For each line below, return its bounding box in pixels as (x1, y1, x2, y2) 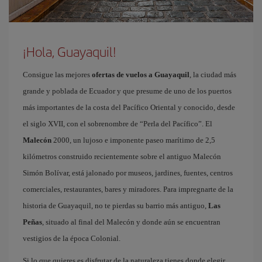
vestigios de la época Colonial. (23, 234, 120, 243)
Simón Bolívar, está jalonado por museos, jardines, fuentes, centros (23, 168, 233, 177)
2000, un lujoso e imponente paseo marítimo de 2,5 (51, 136, 215, 144)
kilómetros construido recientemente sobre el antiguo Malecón (23, 152, 221, 161)
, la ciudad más (189, 70, 236, 79)
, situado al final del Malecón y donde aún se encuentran (42, 218, 220, 226)
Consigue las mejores (23, 70, 92, 79)
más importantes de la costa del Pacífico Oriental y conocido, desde (23, 103, 235, 112)
